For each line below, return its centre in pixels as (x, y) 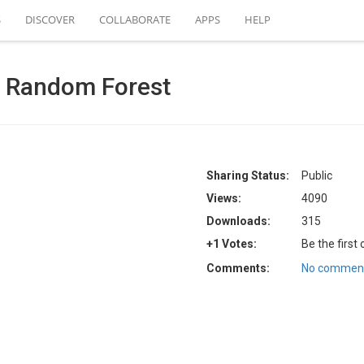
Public (317, 175)
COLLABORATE (135, 19)
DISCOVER (50, 19)
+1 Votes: (232, 244)
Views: (224, 198)
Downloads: (238, 221)
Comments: (238, 268)
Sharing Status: (248, 175)
